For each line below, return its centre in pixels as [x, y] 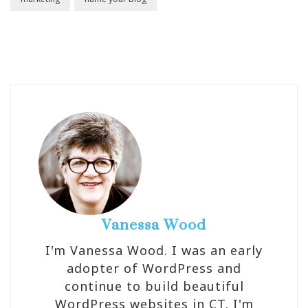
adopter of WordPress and [154, 268]
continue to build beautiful [154, 286]
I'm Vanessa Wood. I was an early [154, 250]
